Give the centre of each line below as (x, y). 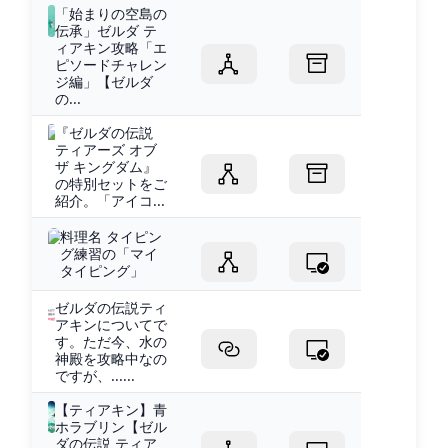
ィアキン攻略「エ (110, 47)
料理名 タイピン (111, 236)
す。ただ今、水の (110, 341)
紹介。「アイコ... (109, 200)
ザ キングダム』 (105, 166)
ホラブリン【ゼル (111, 426)
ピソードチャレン (110, 64)
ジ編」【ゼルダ (103, 81)
